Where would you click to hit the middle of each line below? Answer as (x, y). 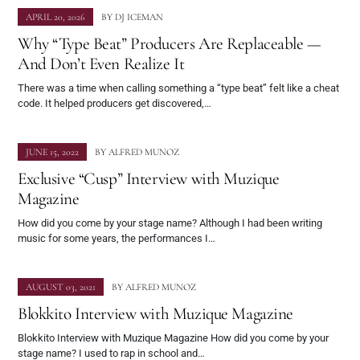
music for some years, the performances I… (117, 239)
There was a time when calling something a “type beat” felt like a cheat (178, 88)
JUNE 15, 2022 (52, 152)
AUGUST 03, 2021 (61, 287)
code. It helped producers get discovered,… (115, 104)
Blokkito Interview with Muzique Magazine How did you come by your (173, 338)
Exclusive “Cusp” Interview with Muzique (149, 179)
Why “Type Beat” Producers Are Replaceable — (170, 44)
